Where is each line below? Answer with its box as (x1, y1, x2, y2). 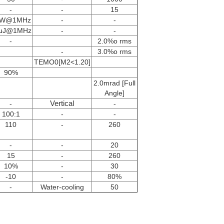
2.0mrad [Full (93, 79, 135, 87)
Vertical (50, 99, 74, 107)
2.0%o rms (97, 37, 131, 45)
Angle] (104, 89, 124, 97)
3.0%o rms (97, 47, 131, 55)
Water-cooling (40, 183, 84, 191)
